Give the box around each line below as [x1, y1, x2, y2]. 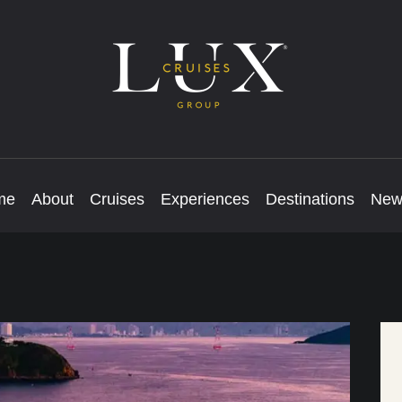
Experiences [160, 190, 249, 209]
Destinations [265, 190, 354, 209]
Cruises [89, 190, 144, 209]
